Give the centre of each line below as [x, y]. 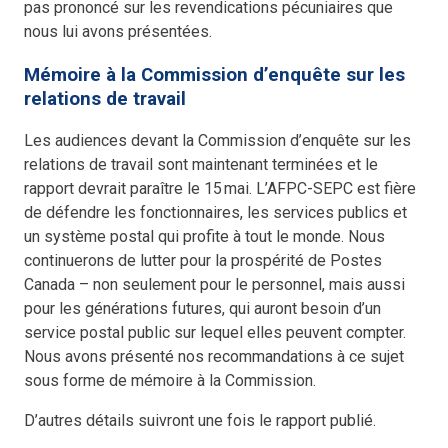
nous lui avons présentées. [122, 32]
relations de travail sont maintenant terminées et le [201, 165]
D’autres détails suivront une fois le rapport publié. [204, 421]
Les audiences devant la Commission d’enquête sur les [218, 141]
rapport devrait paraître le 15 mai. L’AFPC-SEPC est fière [220, 189]
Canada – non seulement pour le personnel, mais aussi [215, 285]
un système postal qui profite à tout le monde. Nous [205, 237]
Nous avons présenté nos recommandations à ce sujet [214, 357]
